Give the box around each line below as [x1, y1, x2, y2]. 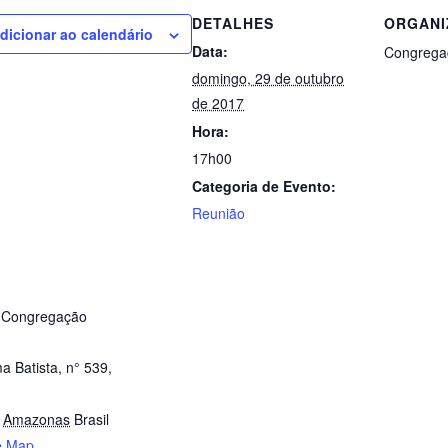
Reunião [192, 203, 245, 224]
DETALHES [192, 13, 274, 34]
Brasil [74, 409, 109, 430]
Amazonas [3, 409, 70, 430]
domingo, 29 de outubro [192, 68, 344, 89]
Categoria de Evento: [192, 176, 336, 197]
